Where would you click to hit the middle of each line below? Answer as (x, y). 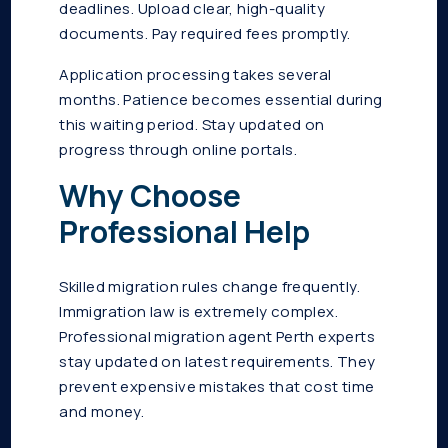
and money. (102, 412)
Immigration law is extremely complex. (199, 312)
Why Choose (150, 196)
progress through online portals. (178, 150)
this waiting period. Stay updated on (192, 125)
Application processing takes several (195, 75)
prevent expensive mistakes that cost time (217, 387)
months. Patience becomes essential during (221, 100)
